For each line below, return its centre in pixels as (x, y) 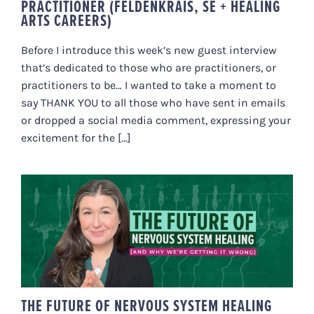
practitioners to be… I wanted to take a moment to (149, 85)
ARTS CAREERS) (67, 20)
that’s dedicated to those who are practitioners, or (149, 67)
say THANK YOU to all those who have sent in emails (153, 102)
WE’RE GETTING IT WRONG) (157, 248)
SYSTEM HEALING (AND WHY (157, 233)
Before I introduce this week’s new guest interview (149, 50)
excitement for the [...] (76, 137)
